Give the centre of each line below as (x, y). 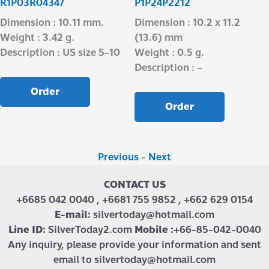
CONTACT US (134, 185)
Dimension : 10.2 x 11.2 (187, 23)
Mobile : (154, 230)
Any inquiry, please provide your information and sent (134, 245)
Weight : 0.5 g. (169, 53)
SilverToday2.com (90, 230)
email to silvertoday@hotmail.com (134, 260)
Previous (118, 157)
